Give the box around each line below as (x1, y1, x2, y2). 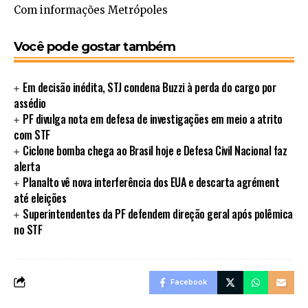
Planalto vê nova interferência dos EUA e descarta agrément (23, 173, 280, 190)
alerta (14, 157, 40, 175)
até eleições (14, 189, 66, 206)
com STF (14, 126, 50, 143)
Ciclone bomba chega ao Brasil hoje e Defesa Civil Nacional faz (23, 142, 287, 159)
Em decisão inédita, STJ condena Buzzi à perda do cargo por (23, 78, 276, 96)
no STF (14, 221, 42, 238)
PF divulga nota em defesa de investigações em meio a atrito (23, 110, 283, 127)
